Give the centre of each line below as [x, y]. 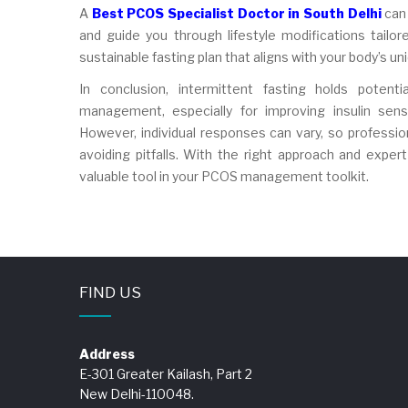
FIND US [110, 292]
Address [107, 353]
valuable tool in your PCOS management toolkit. [224, 176]
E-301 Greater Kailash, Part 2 [166, 373]
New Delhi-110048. [137, 393]
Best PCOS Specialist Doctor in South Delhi [236, 13]
